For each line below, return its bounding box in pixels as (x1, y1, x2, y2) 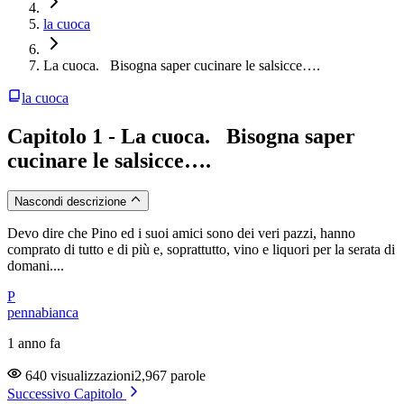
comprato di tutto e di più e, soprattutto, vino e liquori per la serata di (7, 241, 395, 257)
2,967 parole (134, 367, 206, 383)
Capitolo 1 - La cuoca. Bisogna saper (7, 124, 355, 148)
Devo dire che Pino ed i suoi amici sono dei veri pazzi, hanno (7, 225, 355, 241)
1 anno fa (7, 335, 60, 351)
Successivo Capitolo (7, 385, 126, 401)
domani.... (7, 257, 64, 273)
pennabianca (7, 304, 78, 320)
